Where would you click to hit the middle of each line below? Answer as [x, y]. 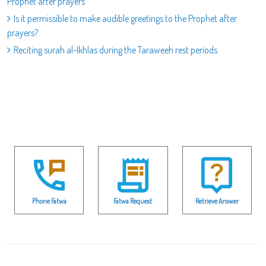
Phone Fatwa [49, 201]
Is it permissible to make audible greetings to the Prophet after [125, 18]
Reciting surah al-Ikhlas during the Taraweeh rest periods [115, 50]
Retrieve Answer [217, 201]
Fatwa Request [133, 201]
